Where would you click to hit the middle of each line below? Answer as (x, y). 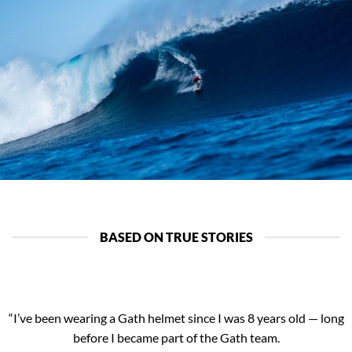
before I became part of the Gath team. (176, 337)
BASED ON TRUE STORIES (176, 237)
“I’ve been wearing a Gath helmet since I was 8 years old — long (176, 317)
